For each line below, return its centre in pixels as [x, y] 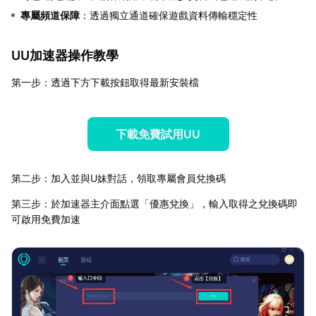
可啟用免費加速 [46, 219]
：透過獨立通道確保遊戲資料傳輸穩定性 [169, 15]
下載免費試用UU [158, 134]
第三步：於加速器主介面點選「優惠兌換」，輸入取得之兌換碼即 [154, 203]
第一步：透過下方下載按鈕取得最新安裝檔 [105, 82]
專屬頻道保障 [50, 15]
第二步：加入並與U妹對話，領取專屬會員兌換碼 [119, 178]
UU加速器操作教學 [65, 55]
